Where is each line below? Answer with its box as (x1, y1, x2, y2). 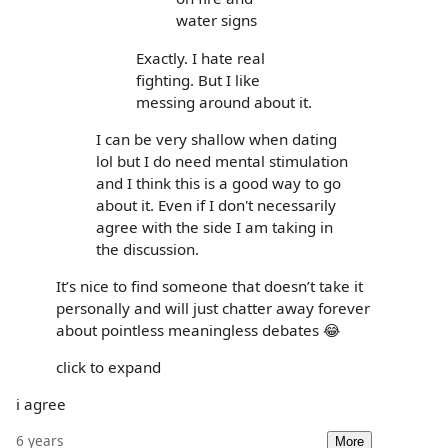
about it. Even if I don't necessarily (96, 194, 336, 215)
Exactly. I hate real (136, 47, 265, 68)
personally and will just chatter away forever (56, 297, 370, 318)
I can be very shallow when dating (96, 128, 337, 149)
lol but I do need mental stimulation (96, 150, 348, 171)
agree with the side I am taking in (96, 216, 333, 237)
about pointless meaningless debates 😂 (56, 319, 341, 340)
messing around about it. (136, 91, 312, 112)
